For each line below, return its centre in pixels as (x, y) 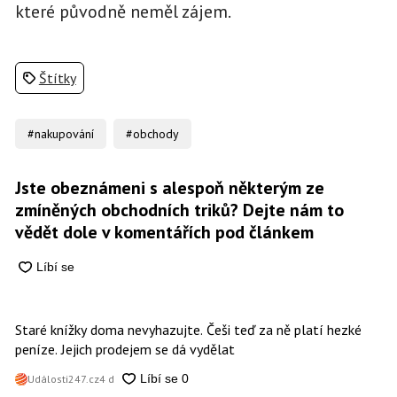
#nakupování (60, 133)
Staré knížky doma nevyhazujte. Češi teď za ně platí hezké (188, 329)
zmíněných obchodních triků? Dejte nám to (179, 210)
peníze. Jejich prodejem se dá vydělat (125, 349)
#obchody (153, 133)
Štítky (57, 78)
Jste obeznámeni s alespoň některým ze (169, 187)
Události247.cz (63, 379)
